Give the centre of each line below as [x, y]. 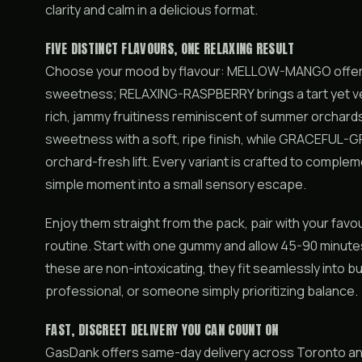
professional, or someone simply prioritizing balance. [202, 291]
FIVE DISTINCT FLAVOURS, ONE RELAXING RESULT [170, 48]
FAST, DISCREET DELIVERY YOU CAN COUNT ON [162, 330]
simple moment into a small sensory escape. [176, 184]
